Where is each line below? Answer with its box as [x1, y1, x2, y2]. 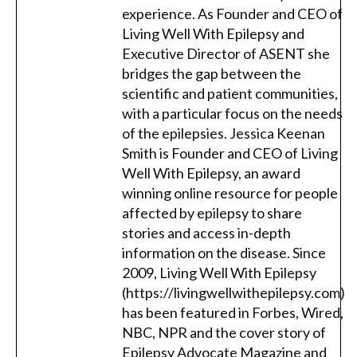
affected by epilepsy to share [122, 203, 302, 222]
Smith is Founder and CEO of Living [122, 143, 338, 162]
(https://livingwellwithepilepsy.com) [122, 283, 345, 301]
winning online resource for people [122, 183, 338, 202]
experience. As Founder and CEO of [122, 4, 343, 22]
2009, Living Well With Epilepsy [122, 263, 316, 281]
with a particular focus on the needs [122, 104, 343, 122]
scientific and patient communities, [122, 84, 338, 102]
